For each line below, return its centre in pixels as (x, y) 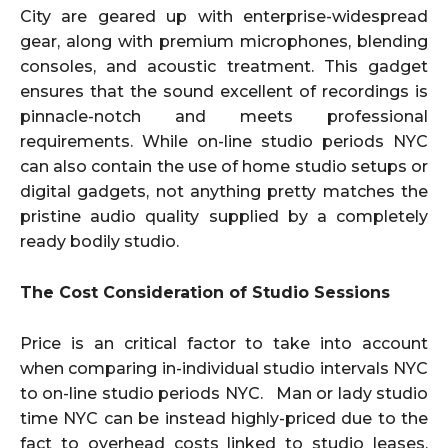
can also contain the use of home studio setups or (224, 167)
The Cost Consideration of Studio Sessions (205, 293)
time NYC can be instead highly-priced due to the (224, 419)
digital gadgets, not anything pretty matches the (224, 192)
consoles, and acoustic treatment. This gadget (224, 67)
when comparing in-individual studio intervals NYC (224, 369)
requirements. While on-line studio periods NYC (224, 142)
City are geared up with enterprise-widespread (224, 17)
